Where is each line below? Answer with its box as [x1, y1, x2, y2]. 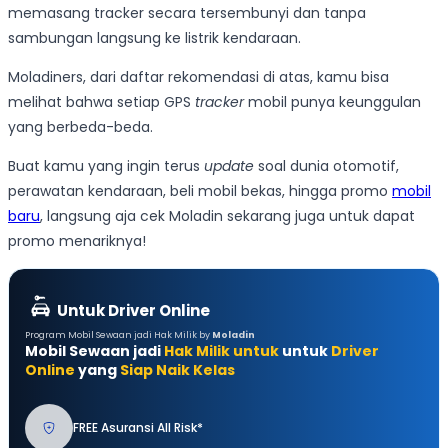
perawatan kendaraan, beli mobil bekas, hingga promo [8, 180, 392, 201]
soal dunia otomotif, [258, 155, 399, 176]
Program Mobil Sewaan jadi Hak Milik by [25, 328, 212, 341]
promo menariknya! [8, 230, 146, 251]
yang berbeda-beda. [8, 116, 153, 137]
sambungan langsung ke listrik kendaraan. [8, 27, 301, 48]
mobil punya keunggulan [244, 91, 421, 112]
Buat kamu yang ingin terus [8, 155, 204, 176]
